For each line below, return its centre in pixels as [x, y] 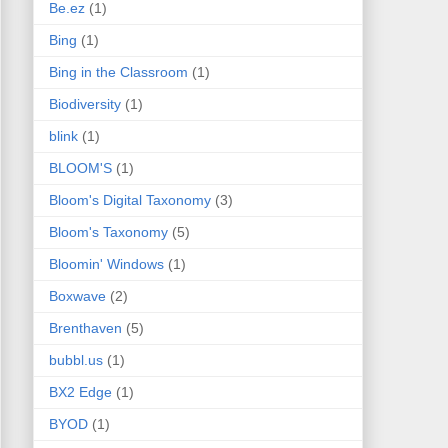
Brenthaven [85, 328]
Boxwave [77, 296]
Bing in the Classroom [118, 72]
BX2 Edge [80, 392]
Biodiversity [84, 104]
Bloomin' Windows [106, 264]
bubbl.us [75, 360]
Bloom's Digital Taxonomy [129, 200]
